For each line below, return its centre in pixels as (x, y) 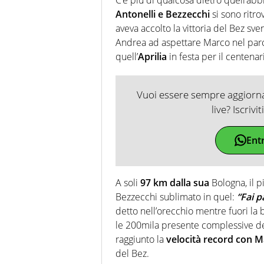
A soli (128, 182)
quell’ (127, 56)
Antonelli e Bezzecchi (163, 14)
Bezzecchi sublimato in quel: (176, 197)
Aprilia (152, 56)
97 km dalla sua (175, 182)
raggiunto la (140, 239)
